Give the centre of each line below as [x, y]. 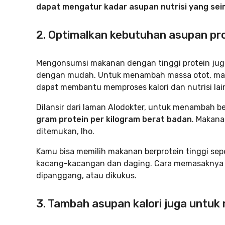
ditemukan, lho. [65, 131]
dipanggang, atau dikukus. [86, 176]
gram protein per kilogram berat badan [114, 119]
